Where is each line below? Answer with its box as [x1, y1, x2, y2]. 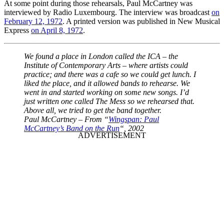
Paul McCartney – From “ [24, 114, 108, 123]
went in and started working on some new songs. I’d [24, 87, 189, 96]
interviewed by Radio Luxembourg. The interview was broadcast [4, 7, 211, 16]
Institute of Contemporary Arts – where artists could [24, 60, 188, 69]
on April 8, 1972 [31, 25, 83, 34]
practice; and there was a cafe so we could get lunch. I [24, 69, 196, 78]
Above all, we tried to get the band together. [24, 105, 161, 114]
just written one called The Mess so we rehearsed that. [24, 96, 194, 105]
